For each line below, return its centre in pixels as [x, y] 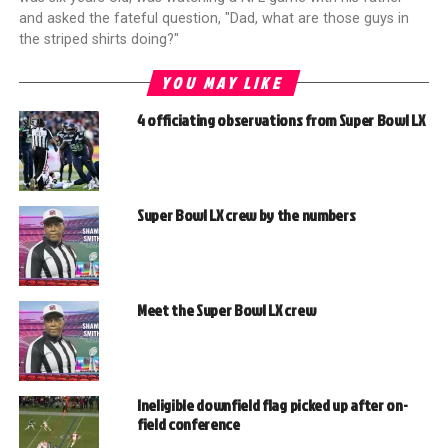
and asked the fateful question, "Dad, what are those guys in [213, 19]
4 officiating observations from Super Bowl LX [280, 120]
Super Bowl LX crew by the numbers [246, 215]
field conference [188, 424]
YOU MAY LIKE [224, 83]
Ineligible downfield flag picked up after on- [272, 405]
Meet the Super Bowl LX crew [226, 310]
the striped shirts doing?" [98, 40]
